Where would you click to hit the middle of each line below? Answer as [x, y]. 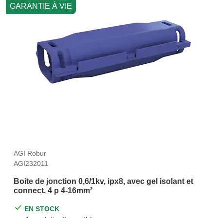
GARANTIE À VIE [41, 6]
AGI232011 [31, 163]
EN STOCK [42, 209]
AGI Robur [30, 153]
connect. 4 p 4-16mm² [53, 190]
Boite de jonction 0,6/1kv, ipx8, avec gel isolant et [103, 181]
